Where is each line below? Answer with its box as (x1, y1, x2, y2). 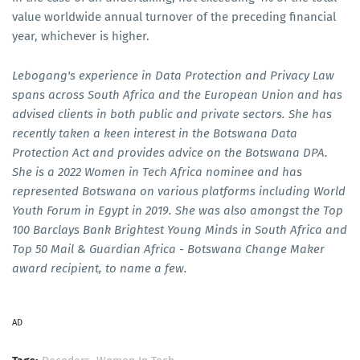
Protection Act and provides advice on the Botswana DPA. (12, 145, 328, 160)
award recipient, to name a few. (12, 260, 187, 276)
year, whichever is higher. (12, 28, 153, 43)
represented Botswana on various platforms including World (12, 183, 346, 198)
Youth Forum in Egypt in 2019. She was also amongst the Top (12, 202, 343, 218)
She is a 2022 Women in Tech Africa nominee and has (12, 164, 302, 179)
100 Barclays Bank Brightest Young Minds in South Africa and (12, 222, 347, 237)
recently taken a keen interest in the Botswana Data (12, 125, 297, 141)
